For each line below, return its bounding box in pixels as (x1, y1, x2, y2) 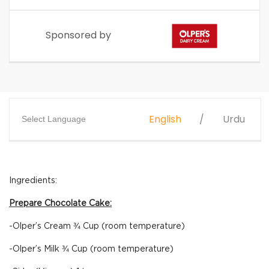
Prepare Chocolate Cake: (9, 199, 112, 208)
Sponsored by (46, 28, 111, 42)
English (149, 112, 181, 126)
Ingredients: (9, 177, 57, 185)
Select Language (22, 114, 86, 124)
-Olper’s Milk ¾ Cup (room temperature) (9, 245, 174, 253)
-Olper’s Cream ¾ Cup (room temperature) (9, 222, 185, 231)
